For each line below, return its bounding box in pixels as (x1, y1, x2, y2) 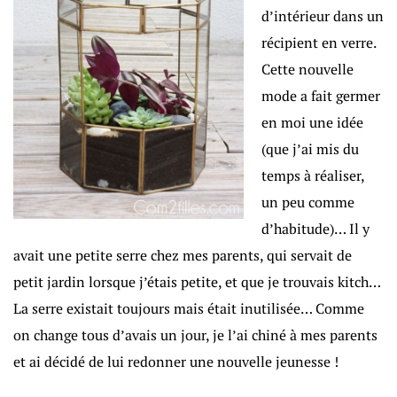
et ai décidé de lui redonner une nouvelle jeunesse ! (13, 352, 339, 372)
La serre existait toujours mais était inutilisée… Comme (13, 299, 364, 319)
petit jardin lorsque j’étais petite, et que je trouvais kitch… (13, 272, 380, 292)
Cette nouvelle (261, 59, 354, 80)
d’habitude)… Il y (261, 219, 370, 239)
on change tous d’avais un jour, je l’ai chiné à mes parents (13, 325, 378, 346)
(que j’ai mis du (261, 139, 359, 160)
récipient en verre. (261, 33, 376, 53)
